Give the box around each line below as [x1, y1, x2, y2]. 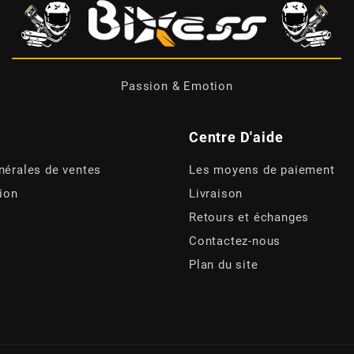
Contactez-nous [189, 233, 281, 248]
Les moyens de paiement [189, 162, 335, 177]
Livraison [189, 186, 243, 201]
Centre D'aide [189, 128, 284, 145]
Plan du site [189, 257, 258, 272]
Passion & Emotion [121, 78, 233, 93]
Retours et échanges [189, 209, 310, 224]
